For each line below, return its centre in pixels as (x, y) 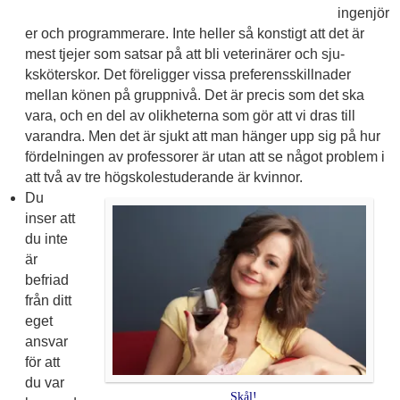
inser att (50, 219)
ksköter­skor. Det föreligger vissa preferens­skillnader (187, 75)
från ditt (48, 301)
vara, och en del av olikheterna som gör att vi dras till (190, 116)
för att (42, 362)
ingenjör (363, 13)
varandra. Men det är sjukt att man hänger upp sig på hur (202, 137)
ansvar (46, 342)
